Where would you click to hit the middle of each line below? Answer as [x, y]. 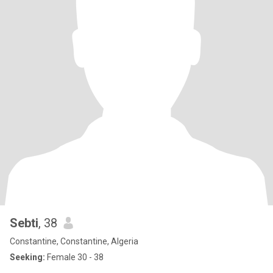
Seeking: [27, 257]
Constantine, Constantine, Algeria [74, 241]
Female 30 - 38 [74, 257]
